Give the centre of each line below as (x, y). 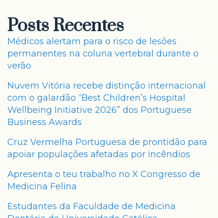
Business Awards (45, 122)
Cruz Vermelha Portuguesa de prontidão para (107, 142)
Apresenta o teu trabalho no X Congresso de (104, 174)
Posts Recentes (66, 26)
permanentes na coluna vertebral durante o (103, 54)
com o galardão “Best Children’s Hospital (96, 98)
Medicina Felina (42, 186)
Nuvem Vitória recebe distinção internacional (107, 86)
